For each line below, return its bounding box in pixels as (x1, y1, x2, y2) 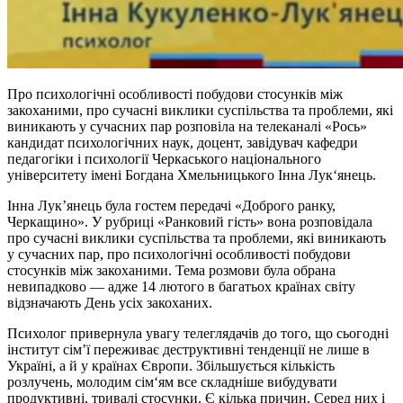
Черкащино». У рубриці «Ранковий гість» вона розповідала (7, 213, 372, 229)
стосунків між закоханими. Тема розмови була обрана (7, 262, 336, 278)
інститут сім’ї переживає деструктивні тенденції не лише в (7, 341, 370, 357)
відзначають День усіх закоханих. (7, 294, 212, 310)
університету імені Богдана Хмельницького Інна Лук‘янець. (7, 166, 376, 183)
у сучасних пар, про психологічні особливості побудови (7, 246, 351, 262)
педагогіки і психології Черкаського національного (7, 150, 321, 166)
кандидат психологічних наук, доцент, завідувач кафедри (7, 134, 358, 150)
